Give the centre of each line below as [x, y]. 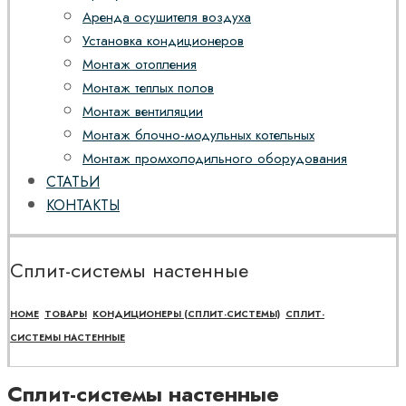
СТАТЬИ [73, 182]
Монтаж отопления [140, 65]
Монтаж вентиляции [143, 112]
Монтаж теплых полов [148, 88]
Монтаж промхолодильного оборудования [215, 159]
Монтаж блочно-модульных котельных [198, 135]
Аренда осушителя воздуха [167, 18]
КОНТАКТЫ [83, 206]
